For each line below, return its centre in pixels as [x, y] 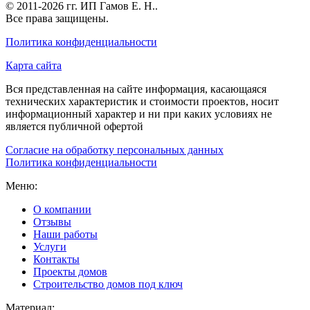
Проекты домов [70, 271]
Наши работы [65, 234]
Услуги [50, 246]
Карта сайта [34, 65]
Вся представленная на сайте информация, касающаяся [136, 89]
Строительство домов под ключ [108, 284]
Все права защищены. [57, 18]
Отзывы [52, 221]
